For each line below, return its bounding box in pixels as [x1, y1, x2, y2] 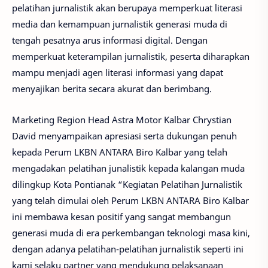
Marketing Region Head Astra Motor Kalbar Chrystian [12, 114, 232, 126]
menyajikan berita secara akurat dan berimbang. [12, 82, 212, 95]
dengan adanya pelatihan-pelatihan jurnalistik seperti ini [12, 243, 243, 255]
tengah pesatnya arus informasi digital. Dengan [12, 33, 208, 46]
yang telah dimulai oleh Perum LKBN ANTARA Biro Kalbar [12, 194, 249, 206]
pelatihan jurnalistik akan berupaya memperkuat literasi [12, 1, 242, 14]
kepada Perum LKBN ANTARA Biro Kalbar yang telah [12, 146, 227, 158]
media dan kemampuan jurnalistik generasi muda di [12, 17, 227, 30]
